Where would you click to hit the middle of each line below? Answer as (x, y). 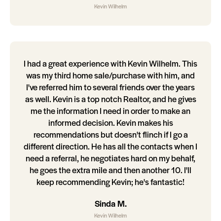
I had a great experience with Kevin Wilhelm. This (110, 63)
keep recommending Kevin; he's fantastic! (110, 182)
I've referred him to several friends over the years (110, 87)
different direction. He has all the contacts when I (110, 146)
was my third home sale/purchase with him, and (110, 75)
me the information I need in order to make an (110, 111)
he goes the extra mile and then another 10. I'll (110, 170)
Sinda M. (110, 203)
